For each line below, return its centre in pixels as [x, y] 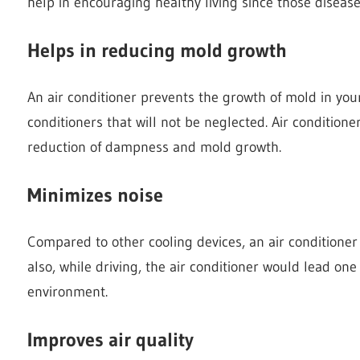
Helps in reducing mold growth [157, 50]
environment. [67, 291]
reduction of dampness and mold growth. [154, 147]
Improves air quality [110, 339]
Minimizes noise [95, 194]
